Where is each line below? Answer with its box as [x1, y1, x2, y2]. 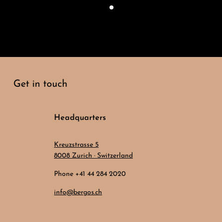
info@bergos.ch [54, 189, 102, 197]
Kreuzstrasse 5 [54, 141, 99, 149]
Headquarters [54, 114, 106, 122]
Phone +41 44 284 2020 [54, 170, 126, 178]
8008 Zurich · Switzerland [54, 152, 133, 160]
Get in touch [13, 79, 67, 90]
